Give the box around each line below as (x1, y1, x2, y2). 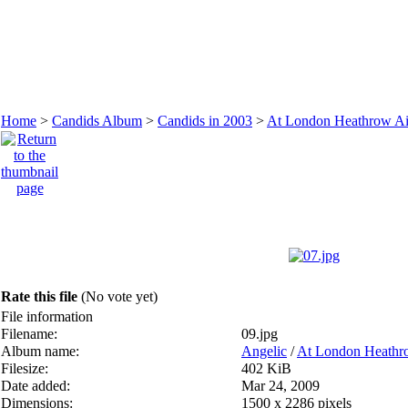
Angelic (241, 342, 287, 359)
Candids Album (52, 112, 142, 128)
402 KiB (241, 360, 291, 376)
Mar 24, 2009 (241, 377, 320, 393)
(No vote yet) (81, 288, 158, 304)
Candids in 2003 (158, 112, 252, 128)
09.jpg (241, 325, 278, 342)
